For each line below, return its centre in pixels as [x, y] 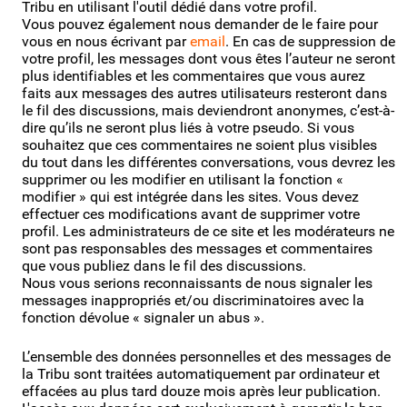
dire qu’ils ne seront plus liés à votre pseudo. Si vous [188, 127]
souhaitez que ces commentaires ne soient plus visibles [199, 144]
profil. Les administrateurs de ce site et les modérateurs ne [208, 231]
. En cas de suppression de [310, 41]
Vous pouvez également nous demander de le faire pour [200, 24]
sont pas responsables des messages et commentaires [197, 248]
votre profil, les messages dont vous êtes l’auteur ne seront [208, 58]
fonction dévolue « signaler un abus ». [143, 317]
